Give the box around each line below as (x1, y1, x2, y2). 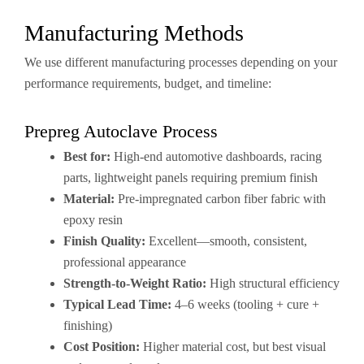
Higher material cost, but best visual (140, 340, 326, 353)
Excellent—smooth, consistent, (145, 234, 307, 248)
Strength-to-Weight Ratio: (63, 276, 206, 290)
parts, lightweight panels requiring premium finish (63, 171, 318, 184)
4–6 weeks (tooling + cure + (171, 297, 319, 311)
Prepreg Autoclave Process (24, 121, 218, 141)
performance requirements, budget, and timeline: (24, 76, 271, 90)
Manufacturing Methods (24, 20, 244, 45)
